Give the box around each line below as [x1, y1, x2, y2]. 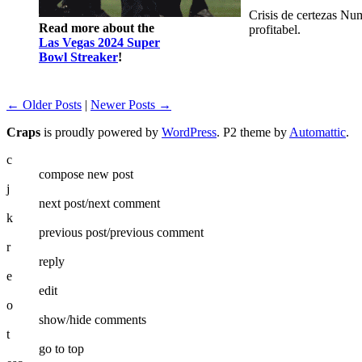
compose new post [39, 166, 133, 181]
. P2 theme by [217, 124, 289, 139]
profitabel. [249, 22, 301, 36]
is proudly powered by [44, 124, 162, 139]
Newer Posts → [90, 97, 171, 112]
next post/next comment [39, 196, 160, 210]
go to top [39, 341, 84, 356]
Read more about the [39, 20, 154, 35]
